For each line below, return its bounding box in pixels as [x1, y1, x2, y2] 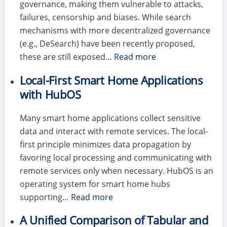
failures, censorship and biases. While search [19, 12, 191, 23]
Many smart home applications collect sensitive [19, 112, 201, 124]
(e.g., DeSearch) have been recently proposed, [19, 38, 195, 50]
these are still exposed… [19, 51, 114, 63]
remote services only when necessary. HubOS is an [19, 165, 213, 176]
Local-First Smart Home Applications [19, 72, 203, 88]
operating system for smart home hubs [19, 178, 170, 190]
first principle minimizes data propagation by [19, 138, 191, 150]
